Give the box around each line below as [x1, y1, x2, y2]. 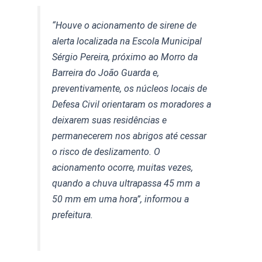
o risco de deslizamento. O [52, 146, 161, 158]
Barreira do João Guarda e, [52, 67, 160, 79]
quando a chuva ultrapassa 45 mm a [52, 178, 201, 189]
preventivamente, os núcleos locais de [52, 83, 208, 95]
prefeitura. [52, 209, 94, 221]
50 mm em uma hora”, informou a [52, 194, 189, 205]
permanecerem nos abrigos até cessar [52, 130, 207, 142]
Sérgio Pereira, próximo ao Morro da [52, 51, 198, 63]
